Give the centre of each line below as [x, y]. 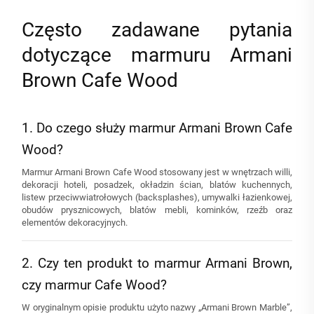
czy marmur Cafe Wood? [94, 285]
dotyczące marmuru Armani [157, 55]
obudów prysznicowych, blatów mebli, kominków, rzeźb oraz [157, 210]
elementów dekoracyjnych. [75, 223]
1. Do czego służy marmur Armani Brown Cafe [157, 128]
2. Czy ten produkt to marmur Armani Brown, [157, 264]
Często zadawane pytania [157, 30]
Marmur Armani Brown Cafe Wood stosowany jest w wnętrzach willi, [157, 172]
